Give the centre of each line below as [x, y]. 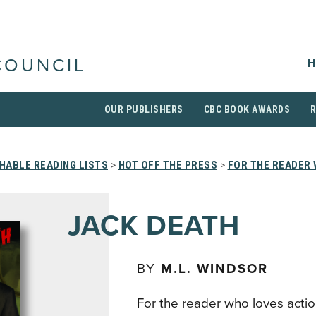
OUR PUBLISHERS [144, 109]
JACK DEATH [154, 226]
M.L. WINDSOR [214, 269]
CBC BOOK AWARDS [247, 109]
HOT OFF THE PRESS [168, 165]
